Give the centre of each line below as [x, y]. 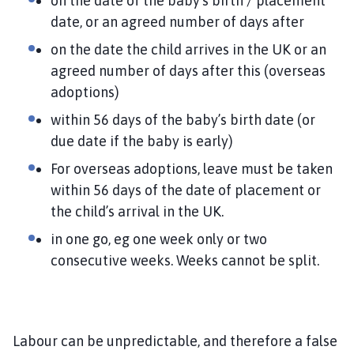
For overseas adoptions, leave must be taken [192, 168]
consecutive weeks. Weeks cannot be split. [186, 260]
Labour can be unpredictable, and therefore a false [175, 341]
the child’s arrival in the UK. [139, 211]
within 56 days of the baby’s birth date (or [183, 119]
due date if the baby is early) [142, 141]
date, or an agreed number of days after [177, 21]
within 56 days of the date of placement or [186, 190]
